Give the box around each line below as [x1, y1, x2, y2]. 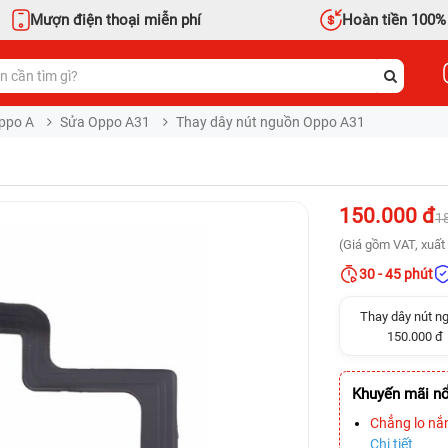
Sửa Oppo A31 [60, 114, 150, 130]
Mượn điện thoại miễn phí [29, 10, 201, 29]
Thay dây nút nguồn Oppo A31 [173, 114, 365, 130]
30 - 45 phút [359, 266, 433, 282]
